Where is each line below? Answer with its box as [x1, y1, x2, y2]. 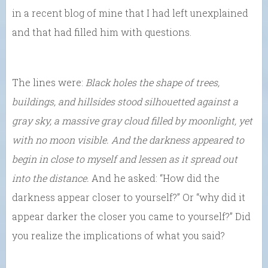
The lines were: [12, 75, 86, 89]
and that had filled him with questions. [12, 25, 191, 38]
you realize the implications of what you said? [12, 229, 225, 242]
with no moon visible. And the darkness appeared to [12, 133, 244, 146]
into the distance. [12, 171, 89, 184]
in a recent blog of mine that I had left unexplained [12, 6, 248, 19]
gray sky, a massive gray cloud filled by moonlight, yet [12, 114, 252, 127]
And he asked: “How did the [89, 171, 220, 184]
